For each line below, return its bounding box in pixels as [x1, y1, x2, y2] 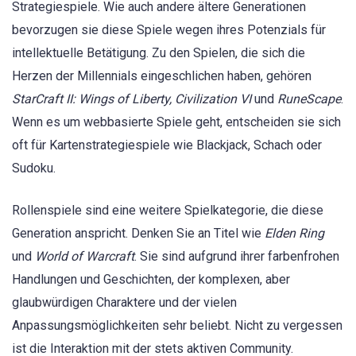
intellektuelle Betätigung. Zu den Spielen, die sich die [12, 45, 305, 61]
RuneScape [277, 91, 341, 107]
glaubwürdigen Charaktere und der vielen [12, 294, 237, 310]
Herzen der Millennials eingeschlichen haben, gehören [12, 68, 311, 84]
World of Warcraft [35, 248, 134, 264]
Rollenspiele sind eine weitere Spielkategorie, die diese [12, 202, 323, 218]
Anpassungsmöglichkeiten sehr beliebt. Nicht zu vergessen [12, 317, 342, 333]
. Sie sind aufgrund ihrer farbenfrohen [134, 248, 339, 264]
